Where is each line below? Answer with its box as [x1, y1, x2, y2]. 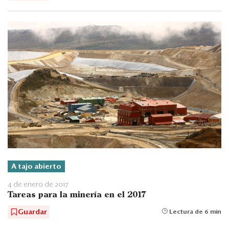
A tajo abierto [11, 163, 61, 171]
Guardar [18, 209, 47, 216]
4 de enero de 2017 [8, 181, 68, 189]
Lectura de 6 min [168, 209, 221, 216]
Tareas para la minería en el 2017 [8, 191, 146, 199]
